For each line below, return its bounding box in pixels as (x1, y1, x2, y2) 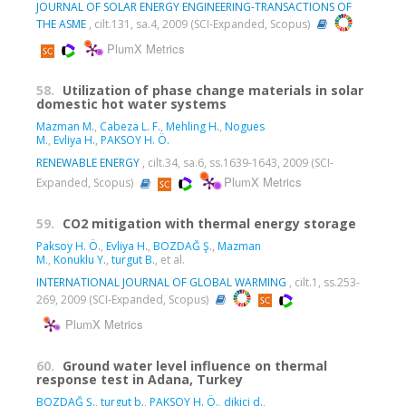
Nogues (225, 119, 265, 135)
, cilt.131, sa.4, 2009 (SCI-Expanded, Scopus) (86, 16, 313, 32)
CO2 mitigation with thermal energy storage (63, 215, 356, 233)
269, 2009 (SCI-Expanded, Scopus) (36, 292, 211, 307)
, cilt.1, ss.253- (286, 275, 360, 291)
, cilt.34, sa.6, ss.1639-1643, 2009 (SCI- (140, 155, 333, 171)
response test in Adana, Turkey (36, 371, 243, 389)
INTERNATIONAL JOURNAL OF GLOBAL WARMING (36, 275, 286, 291)
